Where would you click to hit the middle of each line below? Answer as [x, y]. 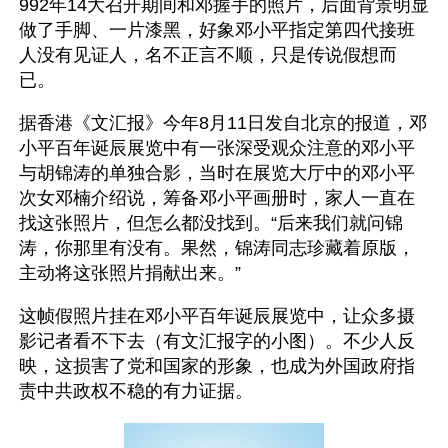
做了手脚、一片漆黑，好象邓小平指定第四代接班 [217, 29]
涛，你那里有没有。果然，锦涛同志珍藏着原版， [217, 247]
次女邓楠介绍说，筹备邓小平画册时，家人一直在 [217, 197]
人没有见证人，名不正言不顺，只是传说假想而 [208, 54]
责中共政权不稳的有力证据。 [138, 390]
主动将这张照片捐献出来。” [130, 272]
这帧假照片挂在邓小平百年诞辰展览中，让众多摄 [217, 315]
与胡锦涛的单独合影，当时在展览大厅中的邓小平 [217, 172]
